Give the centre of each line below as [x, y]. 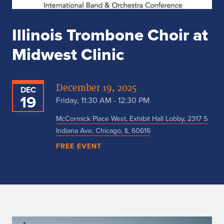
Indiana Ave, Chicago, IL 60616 [103, 131]
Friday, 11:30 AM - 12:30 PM [103, 100]
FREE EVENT [79, 146]
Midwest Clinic [68, 54]
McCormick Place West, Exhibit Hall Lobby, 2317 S [132, 119]
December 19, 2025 [96, 87]
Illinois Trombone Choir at [110, 35]
